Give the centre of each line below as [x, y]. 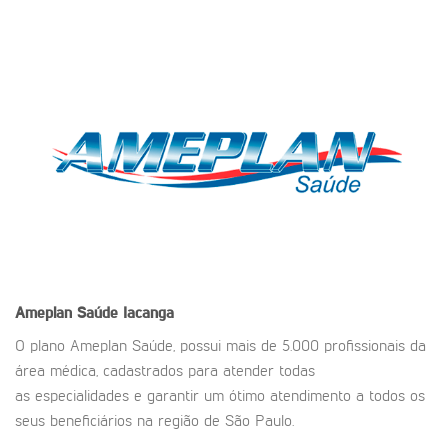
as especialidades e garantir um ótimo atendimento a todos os [220, 396]
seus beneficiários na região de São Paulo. [154, 421]
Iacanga [148, 313]
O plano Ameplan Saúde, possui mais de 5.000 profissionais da [220, 346]
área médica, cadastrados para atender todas [165, 371]
